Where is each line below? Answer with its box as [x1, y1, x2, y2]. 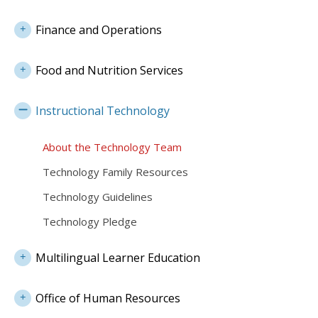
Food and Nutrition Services [35, 62, 183, 78]
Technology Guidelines [43, 189, 153, 204]
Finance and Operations [35, 21, 162, 38]
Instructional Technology [35, 102, 170, 119]
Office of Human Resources [35, 290, 180, 306]
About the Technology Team [43, 139, 182, 154]
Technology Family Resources [43, 164, 188, 179]
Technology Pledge [43, 214, 137, 229]
